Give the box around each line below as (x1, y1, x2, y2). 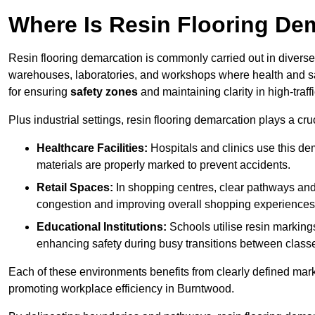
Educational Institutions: (37, 221, 167, 233)
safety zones (70, 86, 138, 98)
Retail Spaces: (37, 181, 113, 194)
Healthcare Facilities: (37, 142, 148, 155)
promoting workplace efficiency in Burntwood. (8, 283, 234, 295)
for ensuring (8, 86, 70, 98)
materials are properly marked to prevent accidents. (37, 159, 290, 172)
